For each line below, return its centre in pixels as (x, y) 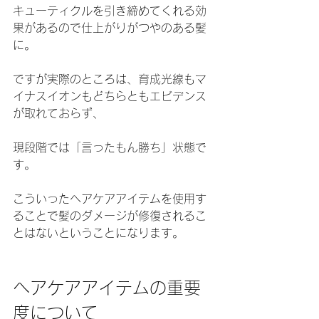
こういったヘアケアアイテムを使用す (110, 199)
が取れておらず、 (58, 113)
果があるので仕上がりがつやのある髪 (110, 28)
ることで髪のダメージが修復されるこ (110, 216)
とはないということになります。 (98, 233)
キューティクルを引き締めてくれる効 (110, 11)
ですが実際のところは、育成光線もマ (110, 79)
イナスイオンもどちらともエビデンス (110, 96)
